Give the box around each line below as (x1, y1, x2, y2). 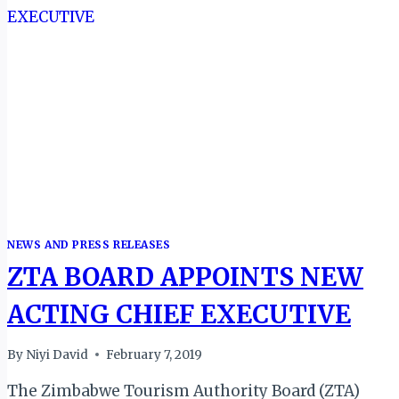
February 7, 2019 (106, 346, 203, 362)
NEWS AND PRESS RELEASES (7, 238, 171, 252)
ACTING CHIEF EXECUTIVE (7, 298, 351, 331)
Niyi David (26, 346, 89, 362)
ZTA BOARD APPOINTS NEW (7, 261, 363, 294)
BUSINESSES (89, 27, 176, 43)
